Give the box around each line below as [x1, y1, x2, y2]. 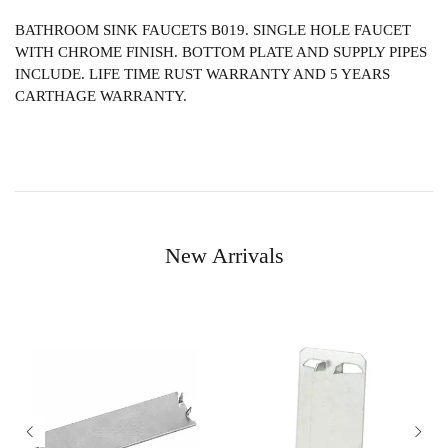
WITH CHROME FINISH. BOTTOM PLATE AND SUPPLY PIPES [15, 44, 427, 61]
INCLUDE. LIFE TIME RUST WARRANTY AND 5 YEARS [15, 66, 390, 83]
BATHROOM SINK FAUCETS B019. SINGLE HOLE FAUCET [15, 22, 411, 39]
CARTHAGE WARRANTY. [15, 88, 187, 105]
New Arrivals [164, 243, 284, 269]
